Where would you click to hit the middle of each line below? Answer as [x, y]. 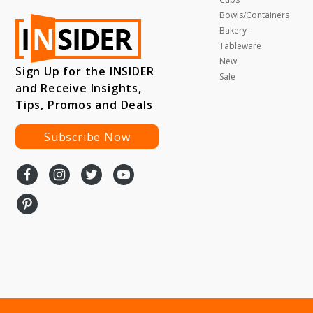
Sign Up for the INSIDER [85, 71]
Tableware [240, 46]
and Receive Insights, [79, 88]
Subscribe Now [87, 137]
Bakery [233, 30]
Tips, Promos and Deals [84, 104]
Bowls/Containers [254, 15]
